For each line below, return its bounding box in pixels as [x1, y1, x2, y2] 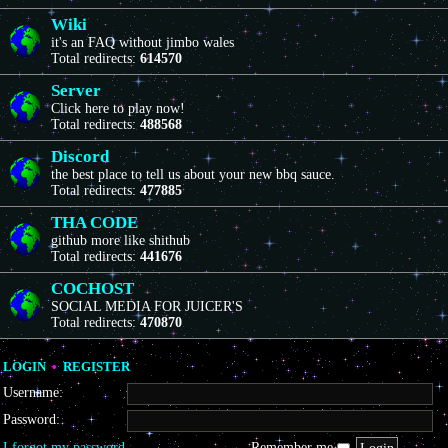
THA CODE [51, 213, 138, 232]
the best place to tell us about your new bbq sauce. [51, 167, 335, 182]
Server [51, 81, 101, 100]
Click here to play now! [51, 101, 185, 116]
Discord [51, 147, 109, 166]
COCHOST [51, 279, 134, 298]
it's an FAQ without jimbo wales [51, 35, 234, 50]
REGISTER [63, 359, 130, 374]
